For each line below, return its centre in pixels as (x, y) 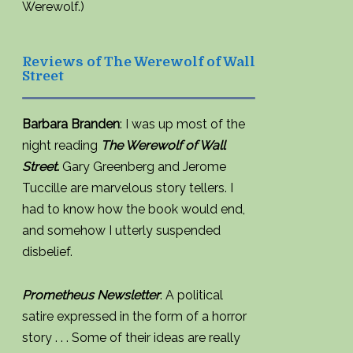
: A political (191, 295)
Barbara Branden (71, 124)
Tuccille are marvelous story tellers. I (128, 188)
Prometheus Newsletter (91, 295)
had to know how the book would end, (134, 209)
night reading (61, 145)
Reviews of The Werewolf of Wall (139, 62)
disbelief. (47, 252)
